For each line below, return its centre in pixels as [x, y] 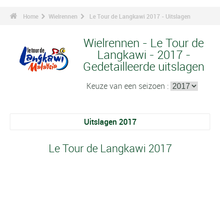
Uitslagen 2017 [110, 122]
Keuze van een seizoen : [128, 86]
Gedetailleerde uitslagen [144, 66]
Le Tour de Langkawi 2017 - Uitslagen [140, 16]
